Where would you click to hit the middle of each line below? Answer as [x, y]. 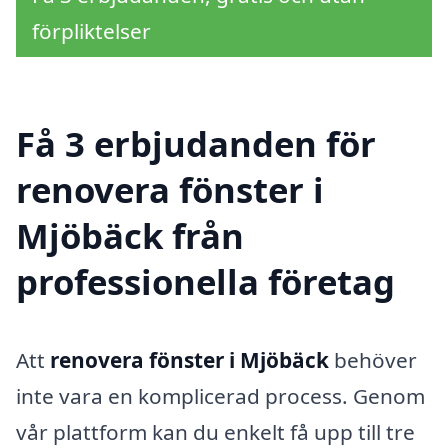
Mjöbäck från [130, 236]
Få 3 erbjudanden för [196, 144]
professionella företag [205, 282]
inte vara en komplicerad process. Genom [220, 396]
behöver [373, 360]
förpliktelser [91, 30]
